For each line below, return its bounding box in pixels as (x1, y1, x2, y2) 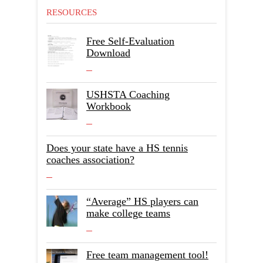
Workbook (86, 100, 131, 112)
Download (86, 47, 130, 59)
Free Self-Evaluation (86, 35, 174, 47)
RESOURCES (46, 8, 97, 17)
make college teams (86, 207, 170, 219)
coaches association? (46, 154, 134, 166)
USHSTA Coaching (86, 89, 170, 100)
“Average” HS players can (86, 195, 198, 207)
